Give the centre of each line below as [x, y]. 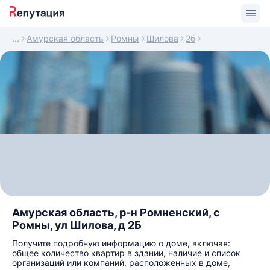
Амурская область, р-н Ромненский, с [116, 212]
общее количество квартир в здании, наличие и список [126, 253]
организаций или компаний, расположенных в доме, [121, 262]
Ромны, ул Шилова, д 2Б [77, 225]
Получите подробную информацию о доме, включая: [121, 243]
